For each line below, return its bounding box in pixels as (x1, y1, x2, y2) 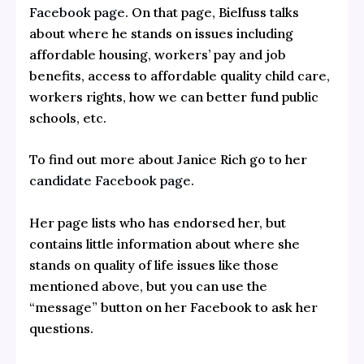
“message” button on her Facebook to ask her (28, 298, 318, 315)
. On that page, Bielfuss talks (124, 3, 299, 20)
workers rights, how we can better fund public (28, 88, 318, 105)
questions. (28, 319, 93, 336)
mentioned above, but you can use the (28, 277, 267, 294)
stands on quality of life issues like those (28, 256, 279, 273)
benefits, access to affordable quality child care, (28, 67, 330, 84)
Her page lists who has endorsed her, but (28, 214, 286, 231)
